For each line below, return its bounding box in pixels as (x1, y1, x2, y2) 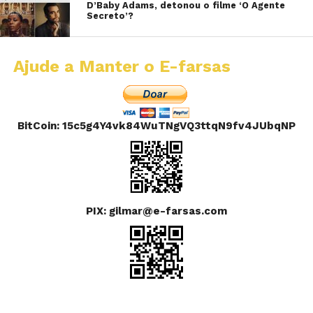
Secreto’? (87, 10, 134, 21)
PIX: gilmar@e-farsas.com (86, 204, 228, 217)
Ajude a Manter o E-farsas (13, 56, 231, 76)
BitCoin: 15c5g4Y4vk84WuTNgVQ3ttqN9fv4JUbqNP (17, 119, 296, 132)
